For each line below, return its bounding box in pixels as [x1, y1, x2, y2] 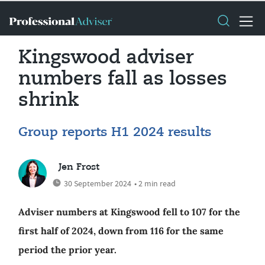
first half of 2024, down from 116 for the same [18, 225, 224, 237]
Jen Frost [59, 163, 99, 172]
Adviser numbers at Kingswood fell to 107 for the [18, 206, 240, 218]
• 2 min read [134, 178, 176, 189]
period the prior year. [18, 244, 117, 256]
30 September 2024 [64, 178, 131, 189]
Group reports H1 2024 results [18, 126, 211, 139]
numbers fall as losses [18, 70, 227, 89]
